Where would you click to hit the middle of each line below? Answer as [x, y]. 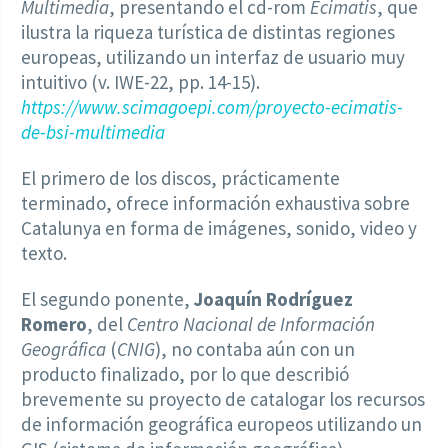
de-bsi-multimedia [93, 131]
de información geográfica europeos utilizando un [221, 423]
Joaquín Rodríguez [273, 298]
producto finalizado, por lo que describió [185, 373]
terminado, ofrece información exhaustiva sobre [215, 202]
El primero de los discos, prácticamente [180, 177]
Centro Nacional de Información [251, 323]
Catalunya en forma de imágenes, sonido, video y [219, 227]
